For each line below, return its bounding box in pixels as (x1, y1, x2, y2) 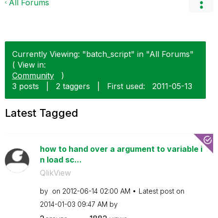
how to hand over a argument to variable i (39, 144, 202, 154)
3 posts (12, 81, 39, 91)
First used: (107, 81, 145, 91)
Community (12, 71, 54, 80)
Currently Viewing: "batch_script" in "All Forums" (12, 49, 194, 59)
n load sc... (39, 155, 82, 164)
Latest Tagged (5, 107, 78, 119)
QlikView (39, 168, 71, 178)
